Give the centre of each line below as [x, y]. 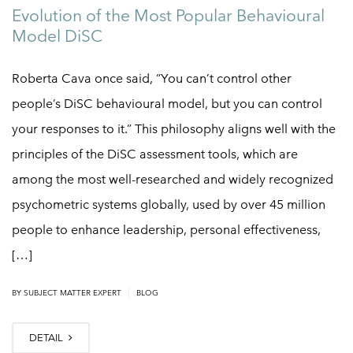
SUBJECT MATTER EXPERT [72, 292]
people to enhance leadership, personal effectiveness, [166, 229]
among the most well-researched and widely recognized [173, 179]
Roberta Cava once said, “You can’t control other [152, 78]
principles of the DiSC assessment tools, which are [155, 154]
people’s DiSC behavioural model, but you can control [167, 103]
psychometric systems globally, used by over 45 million [169, 204]
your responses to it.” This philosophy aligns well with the [174, 128]
